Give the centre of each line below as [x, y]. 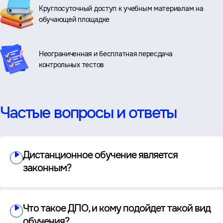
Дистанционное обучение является [100, 155]
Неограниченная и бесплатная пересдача [106, 54]
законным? [47, 168]
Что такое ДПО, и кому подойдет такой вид [117, 209]
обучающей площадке [74, 19]
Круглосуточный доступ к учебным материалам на [121, 8]
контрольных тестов [71, 64]
